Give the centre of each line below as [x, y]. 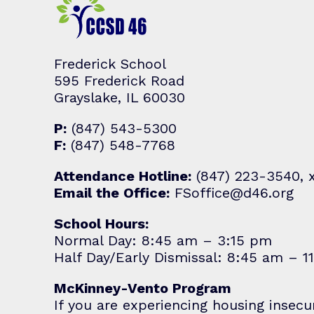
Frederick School [110, 64]
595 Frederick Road [119, 81]
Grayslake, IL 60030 [120, 97]
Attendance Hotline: [123, 176]
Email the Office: [112, 193]
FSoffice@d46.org [234, 193]
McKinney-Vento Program [143, 288]
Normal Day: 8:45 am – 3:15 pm [163, 240]
